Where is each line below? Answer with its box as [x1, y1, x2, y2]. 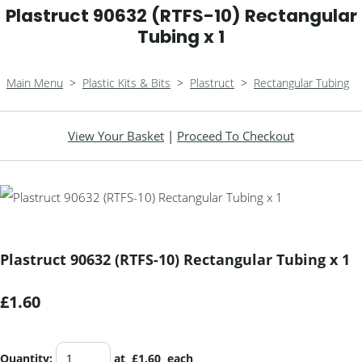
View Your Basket [68, 128, 164, 144]
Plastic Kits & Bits [82, 75, 170, 90]
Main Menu [6, 75, 63, 90]
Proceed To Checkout [177, 128, 294, 144]
